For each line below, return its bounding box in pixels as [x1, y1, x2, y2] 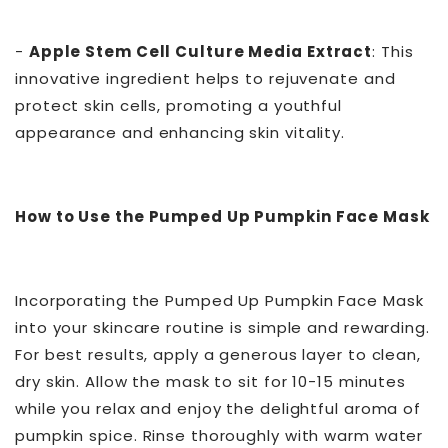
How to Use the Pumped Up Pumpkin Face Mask [15, 206, 430, 228]
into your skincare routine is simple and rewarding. [15, 317, 430, 339]
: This [372, 41, 414, 63]
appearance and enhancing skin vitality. [15, 122, 346, 144]
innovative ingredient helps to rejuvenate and [15, 68, 396, 90]
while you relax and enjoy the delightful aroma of [15, 398, 422, 420]
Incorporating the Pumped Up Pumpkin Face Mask [15, 290, 424, 312]
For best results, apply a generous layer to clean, [15, 344, 421, 366]
